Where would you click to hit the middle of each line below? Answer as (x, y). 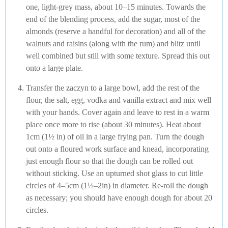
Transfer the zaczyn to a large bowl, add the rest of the (113, 88)
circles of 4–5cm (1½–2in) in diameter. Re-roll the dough (117, 186)
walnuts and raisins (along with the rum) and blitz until (113, 44)
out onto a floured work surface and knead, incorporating (117, 149)
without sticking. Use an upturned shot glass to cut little (115, 174)
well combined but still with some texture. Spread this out (118, 56)
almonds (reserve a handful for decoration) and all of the (116, 32)
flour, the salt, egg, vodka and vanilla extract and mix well (119, 100)
